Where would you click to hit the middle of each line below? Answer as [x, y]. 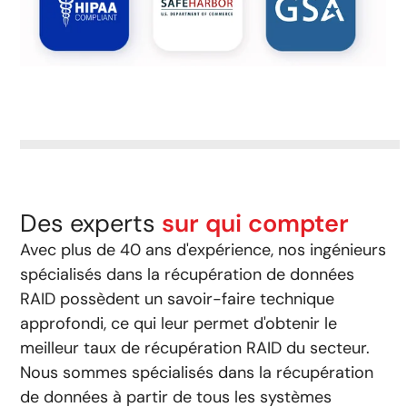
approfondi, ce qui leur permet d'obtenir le [179, 323]
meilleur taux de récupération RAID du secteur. [195, 347]
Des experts [91, 223]
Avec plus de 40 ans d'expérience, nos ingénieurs [203, 249]
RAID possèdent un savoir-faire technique [178, 298]
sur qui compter [256, 223]
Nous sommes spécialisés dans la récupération [197, 372]
